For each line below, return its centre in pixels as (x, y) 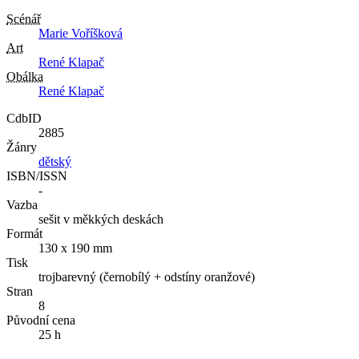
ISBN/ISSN (37, 176)
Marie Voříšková (81, 34)
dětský (55, 162)
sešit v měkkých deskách (101, 220)
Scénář (24, 19)
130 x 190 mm (75, 248)
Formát (24, 234)
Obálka (25, 77)
